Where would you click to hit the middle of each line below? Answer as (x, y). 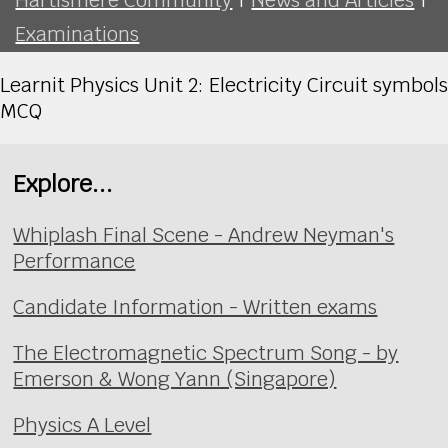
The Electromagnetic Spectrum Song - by (206, 353)
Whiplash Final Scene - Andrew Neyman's (204, 235)
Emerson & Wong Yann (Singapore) (175, 379)
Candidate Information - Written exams (195, 307)
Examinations (77, 33)
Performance (74, 261)
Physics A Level (82, 425)
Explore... (63, 183)
